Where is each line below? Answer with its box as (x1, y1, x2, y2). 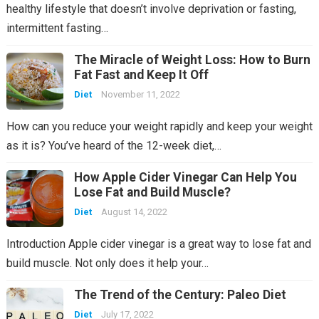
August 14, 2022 (100, 206, 167, 217)
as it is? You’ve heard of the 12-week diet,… (6, 139, 221, 152)
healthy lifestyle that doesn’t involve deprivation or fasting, (6, 2, 296, 16)
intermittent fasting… (6, 21, 108, 35)
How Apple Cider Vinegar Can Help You (73, 170, 297, 184)
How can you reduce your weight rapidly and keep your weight (6, 120, 313, 133)
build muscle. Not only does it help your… (6, 256, 209, 270)
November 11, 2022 (100, 89, 180, 100)
